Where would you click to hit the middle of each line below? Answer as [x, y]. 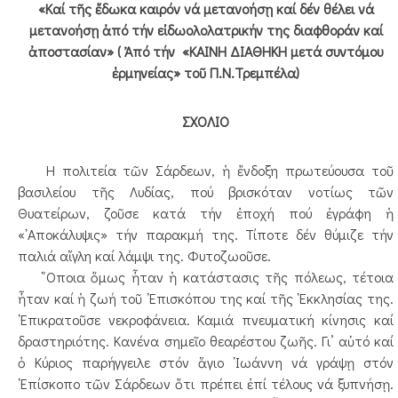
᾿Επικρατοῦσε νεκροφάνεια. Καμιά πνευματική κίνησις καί [206, 319]
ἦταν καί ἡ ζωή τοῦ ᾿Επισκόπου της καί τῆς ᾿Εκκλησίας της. [206, 298]
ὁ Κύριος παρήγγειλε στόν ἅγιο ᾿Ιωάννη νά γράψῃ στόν [206, 362]
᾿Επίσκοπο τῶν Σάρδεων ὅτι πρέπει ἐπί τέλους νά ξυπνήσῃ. [206, 383]
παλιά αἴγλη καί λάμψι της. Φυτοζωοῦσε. [144, 255]
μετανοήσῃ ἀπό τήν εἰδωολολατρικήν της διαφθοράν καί [206, 30]
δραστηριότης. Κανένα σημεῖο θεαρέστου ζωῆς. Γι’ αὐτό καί [206, 341]
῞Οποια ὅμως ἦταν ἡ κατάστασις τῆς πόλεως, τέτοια [206, 277]
